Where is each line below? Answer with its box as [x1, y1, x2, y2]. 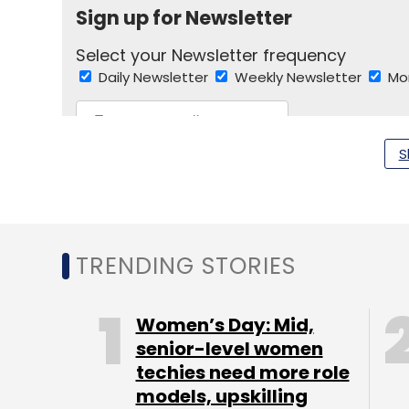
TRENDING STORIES [75, 250, 296, 282]
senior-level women [135, 336, 323, 362]
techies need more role [135, 360, 350, 385]
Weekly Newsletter [234, 68, 365, 87]
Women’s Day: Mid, [135, 312, 314, 338]
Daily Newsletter [98, 68, 212, 87]
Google [61, 225, 112, 245]
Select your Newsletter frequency [75, 44, 346, 67]
